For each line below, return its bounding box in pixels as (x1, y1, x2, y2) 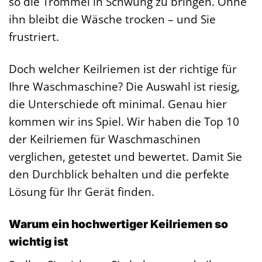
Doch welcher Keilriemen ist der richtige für (9, 61, 237, 77)
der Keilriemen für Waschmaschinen (9, 131, 201, 147)
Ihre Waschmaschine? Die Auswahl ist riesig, (9, 78, 240, 95)
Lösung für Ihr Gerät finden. (9, 184, 154, 200)
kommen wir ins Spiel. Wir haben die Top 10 (9, 113, 239, 130)
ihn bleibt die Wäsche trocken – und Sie (9, 11, 216, 27)
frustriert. (9, 29, 59, 45)
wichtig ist (9, 234, 68, 249)
